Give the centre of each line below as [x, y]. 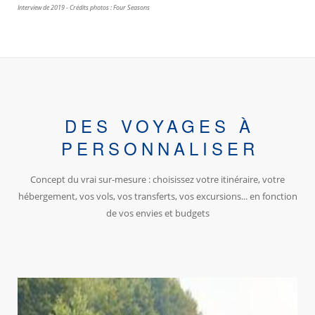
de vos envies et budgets [157, 213]
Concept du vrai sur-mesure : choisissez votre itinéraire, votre [157, 179]
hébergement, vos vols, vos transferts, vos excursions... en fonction [157, 196]
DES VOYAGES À [160, 125]
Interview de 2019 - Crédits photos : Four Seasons [84, 8]
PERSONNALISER [160, 148]
